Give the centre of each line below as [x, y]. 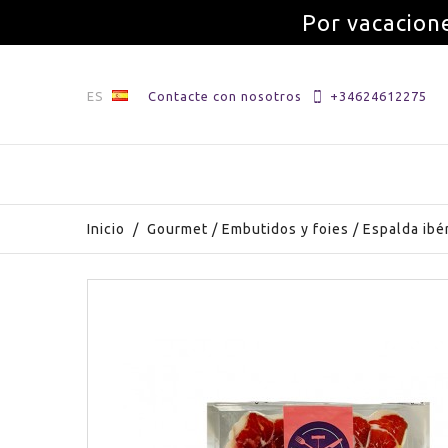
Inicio [106, 229]
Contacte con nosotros [225, 96]
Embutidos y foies [285, 229]
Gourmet [177, 229]
